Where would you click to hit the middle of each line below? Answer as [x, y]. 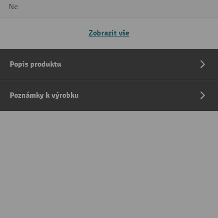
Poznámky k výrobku [44, 96]
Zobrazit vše [109, 33]
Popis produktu [36, 64]
